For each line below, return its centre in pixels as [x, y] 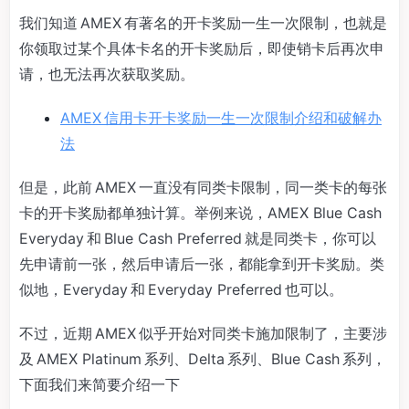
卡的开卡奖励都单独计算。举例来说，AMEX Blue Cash [200, 213]
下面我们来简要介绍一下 [100, 384]
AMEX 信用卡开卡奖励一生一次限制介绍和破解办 [221, 118]
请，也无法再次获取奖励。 [107, 74]
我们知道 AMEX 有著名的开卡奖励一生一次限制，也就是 [203, 23]
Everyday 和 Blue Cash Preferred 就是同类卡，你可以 [198, 238]
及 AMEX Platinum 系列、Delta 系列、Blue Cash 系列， [203, 359]
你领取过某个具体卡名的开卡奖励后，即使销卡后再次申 [202, 48]
